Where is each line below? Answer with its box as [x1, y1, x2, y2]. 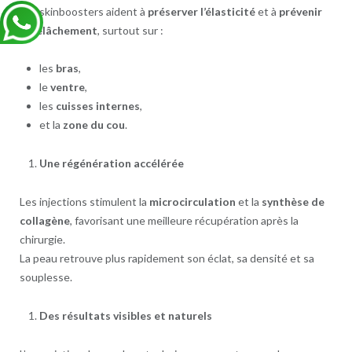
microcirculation [148, 195, 236, 209]
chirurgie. [19, 233, 65, 247]
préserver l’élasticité [147, 4, 255, 18]
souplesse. [19, 270, 72, 284]
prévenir [278, 4, 322, 18]
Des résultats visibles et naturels [38, 309, 212, 323]
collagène [19, 214, 70, 228]
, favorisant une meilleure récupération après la [69, 214, 299, 228]
